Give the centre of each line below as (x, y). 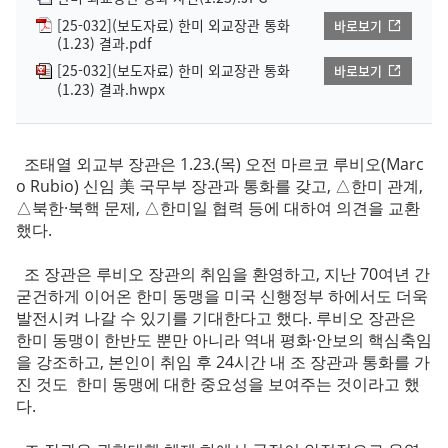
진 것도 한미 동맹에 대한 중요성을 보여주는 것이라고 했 (218, 383)
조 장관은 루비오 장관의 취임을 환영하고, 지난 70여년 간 (223, 273)
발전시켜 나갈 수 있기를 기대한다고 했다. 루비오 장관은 (216, 317)
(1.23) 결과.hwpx (111, 88)
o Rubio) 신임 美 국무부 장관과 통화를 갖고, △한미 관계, (219, 185)
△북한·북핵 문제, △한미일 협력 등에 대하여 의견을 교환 (218, 207)
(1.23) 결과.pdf (104, 43)
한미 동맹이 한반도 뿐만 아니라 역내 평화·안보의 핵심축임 (224, 339)
